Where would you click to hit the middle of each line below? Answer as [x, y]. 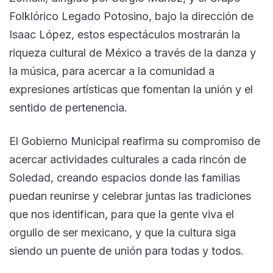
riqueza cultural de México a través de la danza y [133, 52]
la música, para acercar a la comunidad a [112, 71]
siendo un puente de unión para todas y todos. [126, 250]
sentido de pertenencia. [68, 107]
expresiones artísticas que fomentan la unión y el [131, 89]
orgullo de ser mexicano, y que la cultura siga [122, 232]
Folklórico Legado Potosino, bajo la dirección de [131, 16]
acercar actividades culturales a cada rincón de [128, 159]
